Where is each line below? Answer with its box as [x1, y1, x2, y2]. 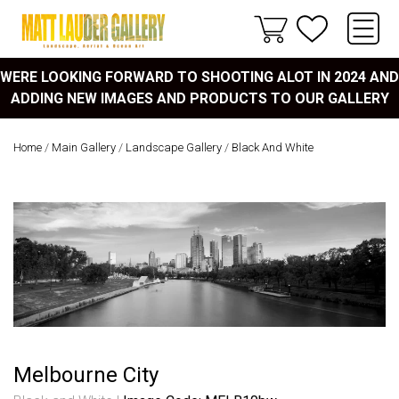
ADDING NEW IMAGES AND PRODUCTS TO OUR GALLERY [10, 90, 389, 107]
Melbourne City [13, 362, 159, 387]
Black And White [232, 141, 313, 154]
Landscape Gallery [126, 141, 222, 154]
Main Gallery [52, 141, 116, 154]
